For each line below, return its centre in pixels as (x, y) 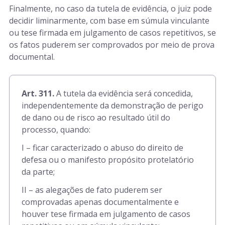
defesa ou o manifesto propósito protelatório (108, 160)
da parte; (38, 172)
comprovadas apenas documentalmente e (100, 202)
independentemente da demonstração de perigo (113, 105)
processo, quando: (56, 130)
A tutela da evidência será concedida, (124, 93)
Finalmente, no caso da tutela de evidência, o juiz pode (110, 9)
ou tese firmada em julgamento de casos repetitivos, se (113, 33)
